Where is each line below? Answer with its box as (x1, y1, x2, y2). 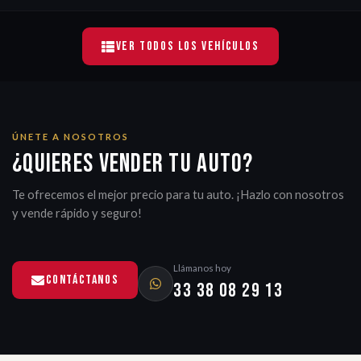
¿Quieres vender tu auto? (12, 148, 254, 180)
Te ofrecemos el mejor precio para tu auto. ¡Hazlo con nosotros (12, 187, 344, 201)
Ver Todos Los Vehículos (115, 39, 259, 54)
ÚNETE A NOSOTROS (12, 131, 130, 142)
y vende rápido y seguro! (12, 205, 142, 220)
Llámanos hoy (173, 263, 232, 273)
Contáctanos (45, 272, 119, 288)
